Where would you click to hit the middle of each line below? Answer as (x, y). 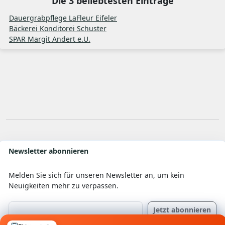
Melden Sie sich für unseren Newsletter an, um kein (96, 175)
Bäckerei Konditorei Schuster (58, 29)
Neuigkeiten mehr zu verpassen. (64, 185)
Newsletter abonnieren (48, 151)
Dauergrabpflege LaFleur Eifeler (63, 18)
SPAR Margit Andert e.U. (50, 39)
